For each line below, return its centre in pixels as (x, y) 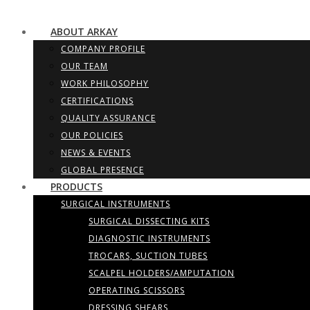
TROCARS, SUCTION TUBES (148, 256)
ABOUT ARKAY (84, 31)
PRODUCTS (76, 186)
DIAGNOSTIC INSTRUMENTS (149, 238)
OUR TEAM (84, 66)
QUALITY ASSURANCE (108, 118)
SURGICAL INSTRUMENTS (116, 204)
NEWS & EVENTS (96, 153)
